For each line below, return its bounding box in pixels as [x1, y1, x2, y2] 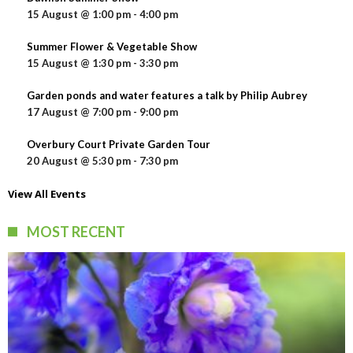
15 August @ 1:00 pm [27, 8, 131, 21]
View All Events [8, 187, 86, 202]
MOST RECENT [27, 223, 125, 241]
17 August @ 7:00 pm [27, 106, 131, 119]
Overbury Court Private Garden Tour [27, 138, 210, 151]
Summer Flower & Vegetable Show [27, 40, 197, 54]
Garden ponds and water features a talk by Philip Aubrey [27, 89, 307, 102]
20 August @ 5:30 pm [27, 154, 131, 168]
